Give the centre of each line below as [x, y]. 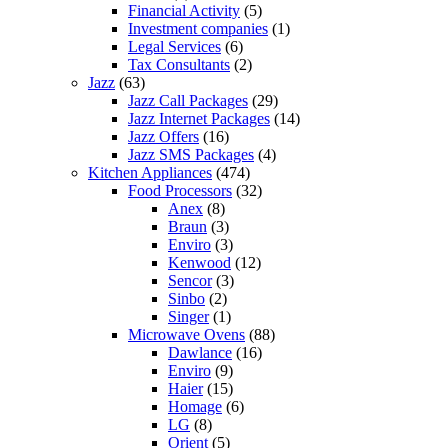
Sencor [190, 280]
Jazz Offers [163, 136]
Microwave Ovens [186, 334]
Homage [195, 406]
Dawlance [200, 352]
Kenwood [199, 262]
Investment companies [198, 28]
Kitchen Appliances [150, 172]
